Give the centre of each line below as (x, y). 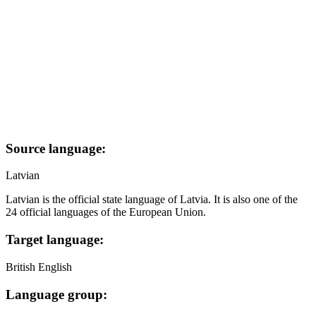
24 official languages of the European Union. (106, 212)
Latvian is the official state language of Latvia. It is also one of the (152, 200)
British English (39, 267)
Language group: (56, 294)
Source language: (56, 148)
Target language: (55, 240)
